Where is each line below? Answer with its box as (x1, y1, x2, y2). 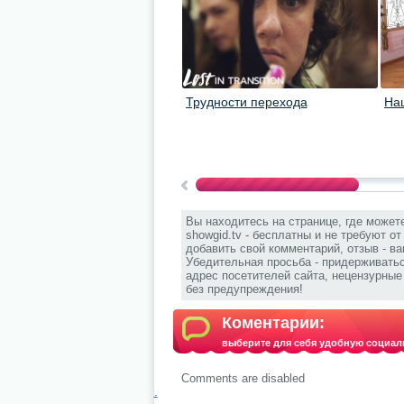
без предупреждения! (185, 282, 303, 296)
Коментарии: (221, 314, 325, 332)
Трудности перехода (185, 95, 308, 109)
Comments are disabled (180, 372, 305, 385)
